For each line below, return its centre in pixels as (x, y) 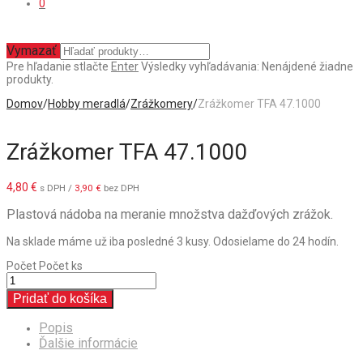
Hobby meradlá (87, 104)
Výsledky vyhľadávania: (200, 66)
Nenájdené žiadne (307, 66)
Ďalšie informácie (88, 343)
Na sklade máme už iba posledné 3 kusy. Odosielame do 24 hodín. (173, 241)
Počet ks (61, 265)
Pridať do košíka (60, 298)
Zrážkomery (162, 104)
